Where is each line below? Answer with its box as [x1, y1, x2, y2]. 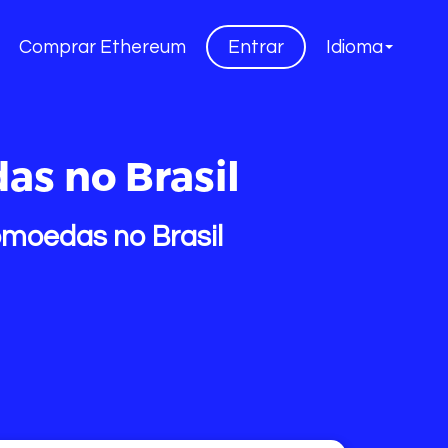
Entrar [228, 37, 284, 57]
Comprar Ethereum [19, 37, 186, 57]
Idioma [326, 37, 383, 57]
